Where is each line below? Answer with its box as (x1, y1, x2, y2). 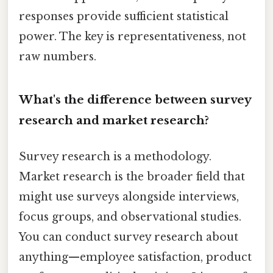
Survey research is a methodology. (19, 149, 211, 163)
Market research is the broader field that (19, 169, 245, 183)
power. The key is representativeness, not (19, 29, 246, 43)
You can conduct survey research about (19, 230, 238, 244)
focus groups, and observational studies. (19, 210, 241, 224)
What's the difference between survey (19, 92, 251, 107)
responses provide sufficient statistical (19, 9, 229, 23)
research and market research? (19, 113, 209, 127)
